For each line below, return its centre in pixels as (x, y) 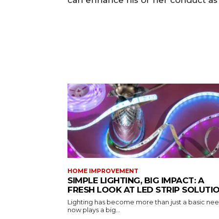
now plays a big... (94, 209)
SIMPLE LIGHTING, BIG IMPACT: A (136, 180)
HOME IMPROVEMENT (103, 171)
